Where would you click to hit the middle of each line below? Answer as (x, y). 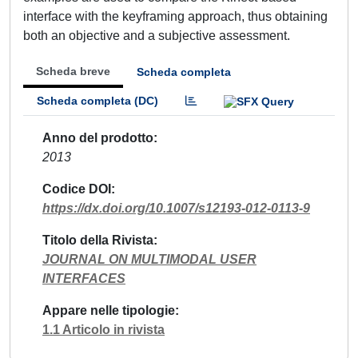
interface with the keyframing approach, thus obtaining (175, 16)
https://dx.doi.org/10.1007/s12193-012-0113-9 (176, 208)
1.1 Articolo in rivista (103, 329)
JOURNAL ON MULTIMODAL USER (149, 259)
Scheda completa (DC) (97, 101)
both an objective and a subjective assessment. (157, 36)
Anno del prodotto (98, 137)
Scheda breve (73, 71)
